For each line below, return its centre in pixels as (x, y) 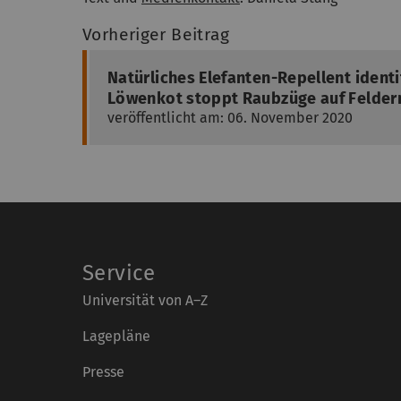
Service (119, 273)
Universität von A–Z (145, 300)
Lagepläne (116, 336)
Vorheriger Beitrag (156, 34)
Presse (103, 372)
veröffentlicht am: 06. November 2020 (230, 118)
